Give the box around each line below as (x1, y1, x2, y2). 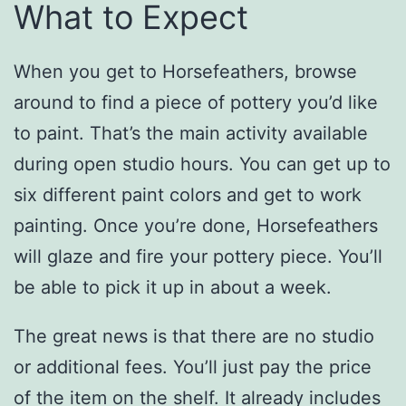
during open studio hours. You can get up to (14, 153, 391, 176)
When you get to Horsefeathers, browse (14, 61, 357, 83)
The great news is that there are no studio (14, 325, 374, 348)
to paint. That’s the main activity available (14, 122, 368, 145)
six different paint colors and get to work (14, 184, 362, 207)
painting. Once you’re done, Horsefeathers (14, 215, 378, 237)
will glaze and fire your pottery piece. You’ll (14, 246, 382, 268)
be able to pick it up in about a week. (14, 276, 332, 299)
